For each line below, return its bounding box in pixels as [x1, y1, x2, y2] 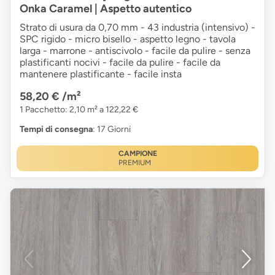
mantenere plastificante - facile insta [20, 68, 182, 80]
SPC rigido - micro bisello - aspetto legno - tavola [20, 33, 236, 45]
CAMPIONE [118, 149, 157, 158]
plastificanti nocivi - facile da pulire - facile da [20, 56, 220, 69]
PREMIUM [118, 158, 151, 168]
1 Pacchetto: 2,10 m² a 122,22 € [20, 104, 138, 115]
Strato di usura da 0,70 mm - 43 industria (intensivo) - [20, 21, 255, 34]
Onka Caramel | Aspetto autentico [20, 2, 192, 16]
